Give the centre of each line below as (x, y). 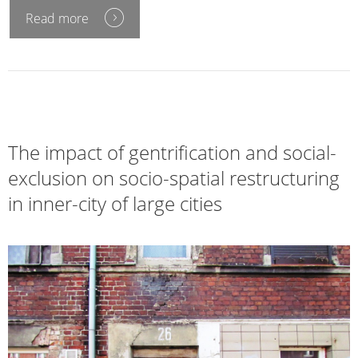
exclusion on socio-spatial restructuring (174, 177)
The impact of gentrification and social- (172, 152)
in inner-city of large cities (115, 203)
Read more (57, 18)
